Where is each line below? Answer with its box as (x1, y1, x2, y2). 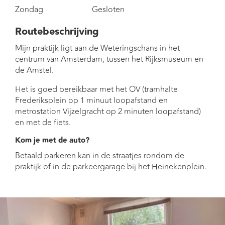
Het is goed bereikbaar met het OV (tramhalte (15, 83, 178, 95)
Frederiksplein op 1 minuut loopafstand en (15, 94, 168, 106)
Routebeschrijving (15, 23, 99, 40)
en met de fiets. (15, 116, 71, 129)
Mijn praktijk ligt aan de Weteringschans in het (15, 42, 180, 54)
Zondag (15, 3, 43, 16)
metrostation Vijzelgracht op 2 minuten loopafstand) (15, 105, 201, 118)
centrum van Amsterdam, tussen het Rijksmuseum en (15, 53, 203, 65)
